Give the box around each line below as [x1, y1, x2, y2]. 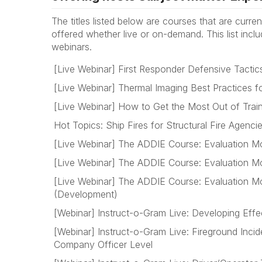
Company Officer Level [54, 239, 153, 250]
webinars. [51, 41, 92, 53]
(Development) [54, 188, 118, 200]
